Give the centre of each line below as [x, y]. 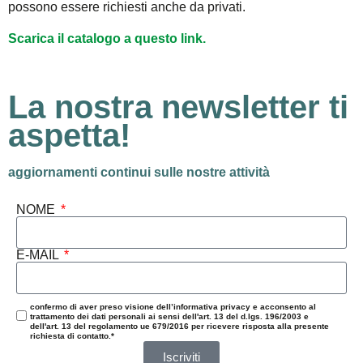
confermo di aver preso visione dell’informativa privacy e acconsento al [173, 306]
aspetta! [69, 135]
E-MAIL [39, 254]
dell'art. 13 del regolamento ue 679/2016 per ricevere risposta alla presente [179, 326]
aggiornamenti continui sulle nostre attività [139, 172]
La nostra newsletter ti [178, 107]
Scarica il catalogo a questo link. [107, 38]
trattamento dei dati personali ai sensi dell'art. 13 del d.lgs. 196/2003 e [169, 316]
